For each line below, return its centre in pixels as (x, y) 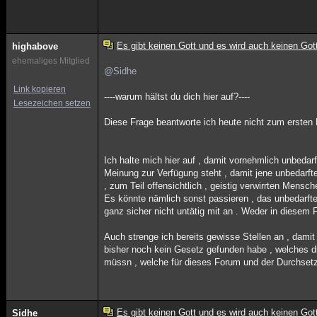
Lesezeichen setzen (52, 103)
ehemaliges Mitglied (51, 61)
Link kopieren (40, 89)
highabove (35, 46)
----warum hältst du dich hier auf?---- (177, 97)
